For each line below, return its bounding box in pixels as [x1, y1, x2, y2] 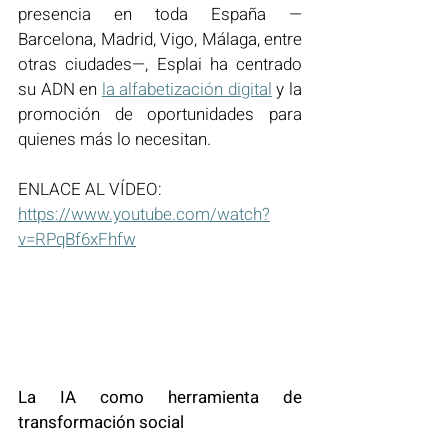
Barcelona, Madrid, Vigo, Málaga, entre [18, 27, 302, 52]
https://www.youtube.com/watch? [18, 202, 270, 227]
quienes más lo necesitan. [18, 127, 211, 152]
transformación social [18, 409, 184, 435]
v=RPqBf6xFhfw [18, 227, 136, 252]
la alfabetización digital [101, 77, 272, 102]
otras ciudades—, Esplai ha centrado [18, 52, 302, 77]
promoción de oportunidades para [18, 102, 302, 127]
